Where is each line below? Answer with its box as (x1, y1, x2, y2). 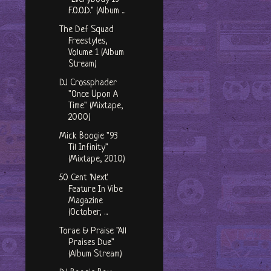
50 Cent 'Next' (59, 173, 108, 184)
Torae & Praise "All (59, 226, 126, 237)
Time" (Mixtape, (68, 101, 123, 112)
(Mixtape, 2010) (68, 154, 125, 165)
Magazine (68, 196, 103, 207)
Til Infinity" (68, 143, 108, 154)
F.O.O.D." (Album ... (68, 6, 125, 17)
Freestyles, (68, 36, 108, 47)
